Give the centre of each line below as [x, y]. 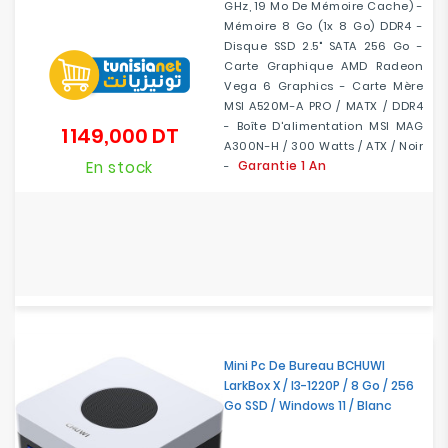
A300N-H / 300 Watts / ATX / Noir [323, 146]
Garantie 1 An [281, 165]
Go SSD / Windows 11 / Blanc [308, 405]
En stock [119, 167]
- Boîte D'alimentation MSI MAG [323, 126]
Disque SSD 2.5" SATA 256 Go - [323, 46]
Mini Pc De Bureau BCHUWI [304, 365]
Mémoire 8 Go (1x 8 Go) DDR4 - [323, 26]
